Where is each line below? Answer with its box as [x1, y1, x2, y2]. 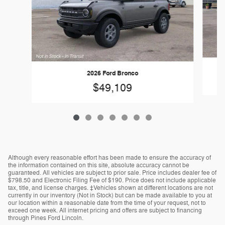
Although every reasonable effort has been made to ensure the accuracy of [8, 153, 211, 162]
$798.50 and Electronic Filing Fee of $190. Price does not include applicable [8, 176, 216, 184]
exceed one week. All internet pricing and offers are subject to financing [8, 206, 202, 214]
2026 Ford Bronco [86, 69, 138, 77]
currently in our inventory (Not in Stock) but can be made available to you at [8, 191, 212, 199]
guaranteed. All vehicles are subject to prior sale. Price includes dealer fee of [8, 168, 216, 177]
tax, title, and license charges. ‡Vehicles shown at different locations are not [8, 183, 213, 192]
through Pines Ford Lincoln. [8, 213, 83, 222]
